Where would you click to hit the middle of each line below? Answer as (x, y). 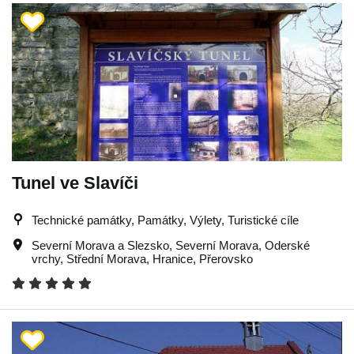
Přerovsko (226, 258)
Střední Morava (106, 258)
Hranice (173, 258)
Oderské (287, 245)
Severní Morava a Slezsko (100, 245)
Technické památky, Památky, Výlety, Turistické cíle (165, 220)
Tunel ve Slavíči (75, 183)
